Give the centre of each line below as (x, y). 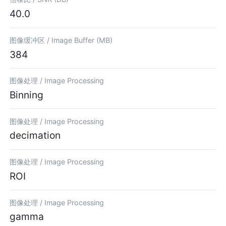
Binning (27, 95)
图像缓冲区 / (31, 40)
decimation (35, 135)
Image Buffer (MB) (82, 40)
